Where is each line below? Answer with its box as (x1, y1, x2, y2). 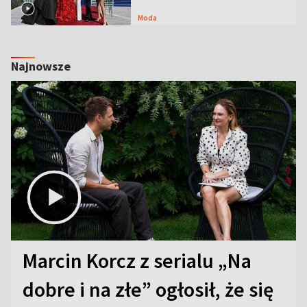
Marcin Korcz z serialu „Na (23, 247, 251, 274)
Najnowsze (11, 58, 71, 74)
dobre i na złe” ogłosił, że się (23, 276, 273, 303)
